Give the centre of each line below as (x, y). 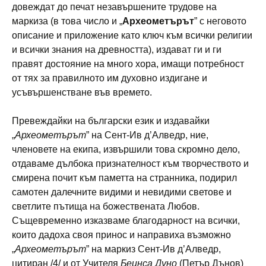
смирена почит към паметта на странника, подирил (124, 178)
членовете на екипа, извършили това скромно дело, (126, 149)
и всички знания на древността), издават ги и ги (117, 49)
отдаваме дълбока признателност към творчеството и (130, 163)
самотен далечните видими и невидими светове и (122, 192)
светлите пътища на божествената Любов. (106, 206)
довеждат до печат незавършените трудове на (114, 7)
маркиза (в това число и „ (67, 21)
